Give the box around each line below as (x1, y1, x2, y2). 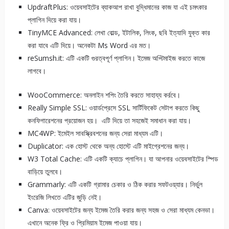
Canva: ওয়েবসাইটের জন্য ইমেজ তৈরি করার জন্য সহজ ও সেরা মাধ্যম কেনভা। (27, 205, 215, 215)
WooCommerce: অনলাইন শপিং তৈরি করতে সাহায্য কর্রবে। (27, 90, 180, 100)
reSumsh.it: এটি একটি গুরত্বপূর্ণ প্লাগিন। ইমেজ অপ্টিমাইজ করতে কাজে (27, 53, 205, 63)
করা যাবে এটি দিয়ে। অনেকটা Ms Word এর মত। (27, 40, 151, 51)
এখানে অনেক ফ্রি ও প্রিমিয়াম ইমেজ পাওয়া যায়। (27, 218, 142, 228)
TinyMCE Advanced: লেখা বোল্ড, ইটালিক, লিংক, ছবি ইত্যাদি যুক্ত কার (27, 28, 210, 38)
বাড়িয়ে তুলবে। (27, 167, 62, 177)
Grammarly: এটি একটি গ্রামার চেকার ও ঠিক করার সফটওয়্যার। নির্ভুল (27, 179, 202, 190)
